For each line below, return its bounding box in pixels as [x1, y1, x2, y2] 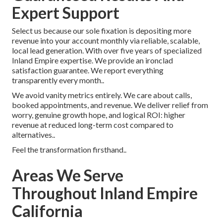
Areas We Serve [12, 166, 123, 185]
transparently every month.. [12, 75, 104, 85]
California [12, 201, 83, 221]
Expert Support [12, 3, 119, 23]
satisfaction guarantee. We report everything [12, 65, 164, 75]
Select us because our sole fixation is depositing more [12, 26, 191, 36]
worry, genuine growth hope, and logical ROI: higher [12, 110, 185, 120]
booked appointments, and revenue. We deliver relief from [12, 100, 208, 110]
